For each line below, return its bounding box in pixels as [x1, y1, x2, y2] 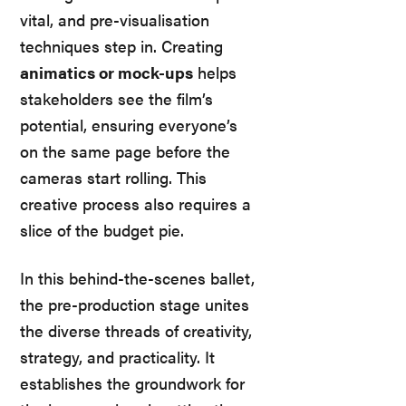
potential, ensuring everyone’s [20, 113, 237, 137]
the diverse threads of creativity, [20, 319, 252, 343]
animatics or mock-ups [20, 61, 193, 84]
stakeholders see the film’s [20, 87, 213, 111]
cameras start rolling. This [20, 166, 207, 189]
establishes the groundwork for [20, 372, 245, 395]
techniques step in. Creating [20, 34, 223, 58]
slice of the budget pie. [20, 218, 184, 242]
